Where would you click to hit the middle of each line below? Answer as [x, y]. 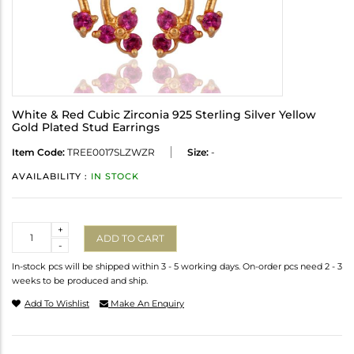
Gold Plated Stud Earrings [86, 128]
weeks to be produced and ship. [80, 281]
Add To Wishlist [57, 304]
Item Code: [38, 153]
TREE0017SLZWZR [110, 153]
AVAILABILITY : [51, 177]
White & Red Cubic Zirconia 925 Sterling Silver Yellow [164, 115]
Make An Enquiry [146, 304]
